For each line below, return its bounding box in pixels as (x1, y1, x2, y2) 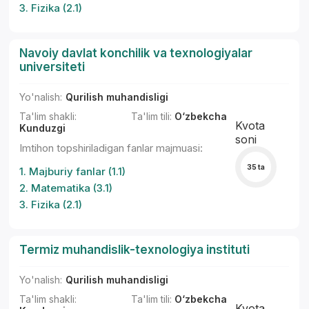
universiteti (19, 60, 86, 74)
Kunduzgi (19, 122, 66, 134)
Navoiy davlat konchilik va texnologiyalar (19, 46, 253, 60)
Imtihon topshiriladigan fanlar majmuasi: (19, 141, 203, 154)
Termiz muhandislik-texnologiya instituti (19, 243, 250, 257)
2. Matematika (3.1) (19, 181, 113, 195)
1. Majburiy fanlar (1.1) (19, 165, 126, 178)
